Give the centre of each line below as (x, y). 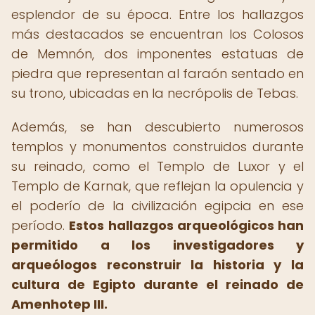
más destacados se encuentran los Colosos (157, 34)
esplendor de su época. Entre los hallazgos (157, 14)
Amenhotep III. (59, 304)
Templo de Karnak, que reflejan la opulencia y (157, 186)
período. (40, 225)
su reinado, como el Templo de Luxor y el (157, 166)
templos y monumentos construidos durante (157, 147)
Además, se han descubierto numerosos (157, 127)
